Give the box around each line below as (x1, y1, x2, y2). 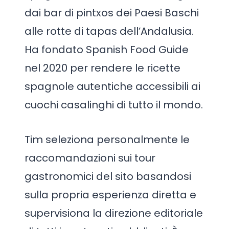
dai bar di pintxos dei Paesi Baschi (25, 6, 199, 20)
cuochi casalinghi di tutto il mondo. (25, 98, 203, 112)
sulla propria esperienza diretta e (25, 188, 196, 202)
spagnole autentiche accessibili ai (25, 79, 200, 94)
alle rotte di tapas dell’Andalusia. (25, 24, 194, 38)
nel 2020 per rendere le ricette (25, 61, 180, 75)
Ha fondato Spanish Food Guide (25, 42, 189, 57)
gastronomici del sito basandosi (25, 169, 191, 184)
